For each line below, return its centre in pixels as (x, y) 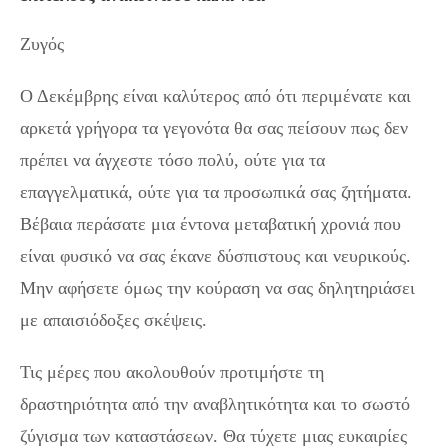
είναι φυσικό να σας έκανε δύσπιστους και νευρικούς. (215, 255)
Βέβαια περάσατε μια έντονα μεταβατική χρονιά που (210, 223)
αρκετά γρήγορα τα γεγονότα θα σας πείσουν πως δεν (214, 127)
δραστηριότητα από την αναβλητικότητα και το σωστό (215, 403)
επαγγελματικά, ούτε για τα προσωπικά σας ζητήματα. (216, 191)
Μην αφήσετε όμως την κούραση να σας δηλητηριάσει (217, 287)
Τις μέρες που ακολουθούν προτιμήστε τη (172, 371)
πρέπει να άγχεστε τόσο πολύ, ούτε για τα (172, 159)
